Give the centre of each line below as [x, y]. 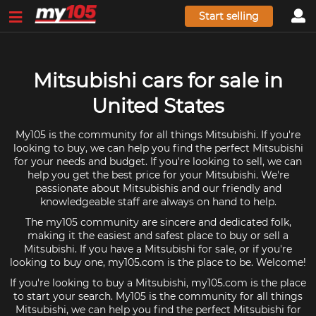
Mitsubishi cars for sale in [158, 80]
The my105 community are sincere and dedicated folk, [158, 222]
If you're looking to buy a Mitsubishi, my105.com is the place [158, 283]
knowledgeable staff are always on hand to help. [158, 202]
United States [158, 106]
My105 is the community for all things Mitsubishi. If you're [158, 135]
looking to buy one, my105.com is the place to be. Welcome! [158, 262]
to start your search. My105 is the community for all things [158, 296]
